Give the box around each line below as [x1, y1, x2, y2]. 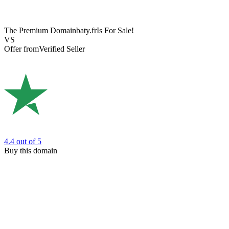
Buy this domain [4, 146, 57, 155]
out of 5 [16, 136, 41, 146]
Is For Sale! [97, 26, 134, 35]
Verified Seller [39, 44, 85, 54]
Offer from [4, 44, 39, 54]
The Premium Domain [4, 26, 76, 35]
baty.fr [76, 26, 97, 35]
